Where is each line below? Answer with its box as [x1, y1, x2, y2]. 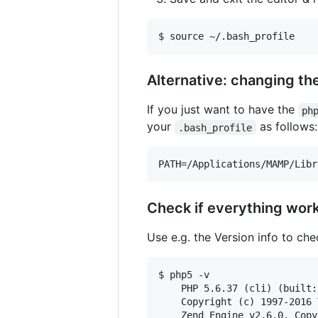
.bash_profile [178, 121, 253, 133]
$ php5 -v [158, 269, 209, 281]
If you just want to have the [147, 102, 298, 117]
